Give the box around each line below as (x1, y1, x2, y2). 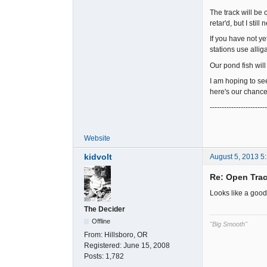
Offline (92, 217, 111, 225)
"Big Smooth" (210, 220, 247, 228)
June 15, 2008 (123, 241, 170, 250)
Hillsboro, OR (104, 230, 148, 239)
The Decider (84, 204, 125, 213)
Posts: (84, 252, 105, 260)
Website (84, 134, 110, 143)
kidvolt (84, 151, 112, 162)
